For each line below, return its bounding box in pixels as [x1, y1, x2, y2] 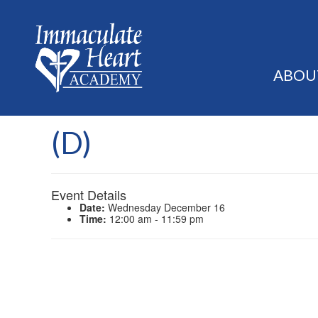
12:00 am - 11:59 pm [106, 212, 204, 226]
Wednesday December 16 [105, 200, 225, 215]
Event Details [51, 185, 126, 204]
